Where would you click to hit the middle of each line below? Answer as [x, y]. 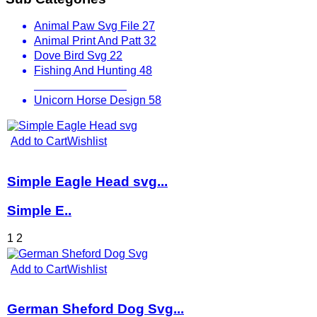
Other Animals [71, 86]
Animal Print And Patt [89, 41]
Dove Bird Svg [72, 56]
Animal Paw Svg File [88, 26]
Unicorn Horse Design [91, 100]
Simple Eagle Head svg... [87, 182]
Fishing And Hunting [87, 71]
